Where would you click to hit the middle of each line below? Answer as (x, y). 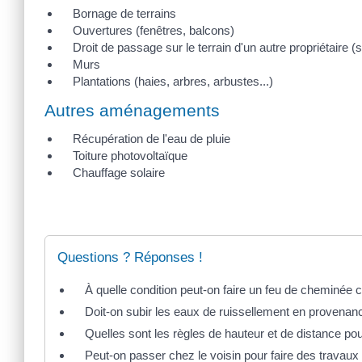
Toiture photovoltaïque (130, 156)
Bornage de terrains (124, 13)
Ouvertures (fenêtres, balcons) (154, 30)
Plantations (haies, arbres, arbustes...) (173, 81)
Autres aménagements (132, 111)
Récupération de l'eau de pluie (152, 139)
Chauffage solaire (119, 173)
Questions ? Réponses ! (130, 258)
